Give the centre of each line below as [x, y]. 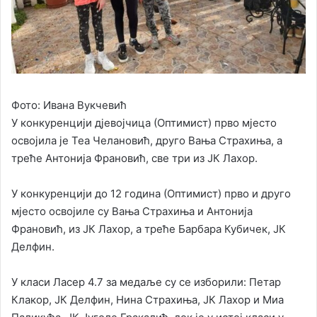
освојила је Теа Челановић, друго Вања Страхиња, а [147, 141]
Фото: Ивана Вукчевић [69, 105]
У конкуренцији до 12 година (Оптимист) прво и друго [151, 194]
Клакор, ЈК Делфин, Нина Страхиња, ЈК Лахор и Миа [148, 300]
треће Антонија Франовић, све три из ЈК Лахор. [134, 158]
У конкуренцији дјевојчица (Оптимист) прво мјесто [144, 123]
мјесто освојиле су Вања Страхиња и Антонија [132, 212]
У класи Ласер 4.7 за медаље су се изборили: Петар [146, 282]
